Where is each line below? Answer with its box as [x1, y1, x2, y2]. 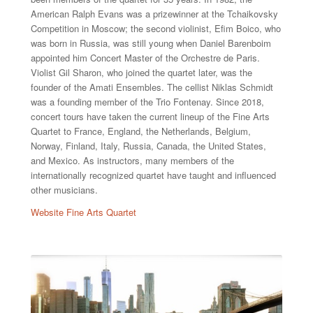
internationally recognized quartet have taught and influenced [30, 168, 276, 182]
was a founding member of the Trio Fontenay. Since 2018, [30, 95, 264, 108]
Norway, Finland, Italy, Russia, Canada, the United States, [30, 139, 266, 152]
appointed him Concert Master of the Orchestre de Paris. [30, 51, 260, 64]
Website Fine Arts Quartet [30, 205, 136, 219]
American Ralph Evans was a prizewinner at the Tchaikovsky [30, 7, 278, 20]
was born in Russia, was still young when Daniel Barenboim [30, 36, 271, 50]
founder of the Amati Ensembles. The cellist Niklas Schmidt [30, 80, 273, 94]
